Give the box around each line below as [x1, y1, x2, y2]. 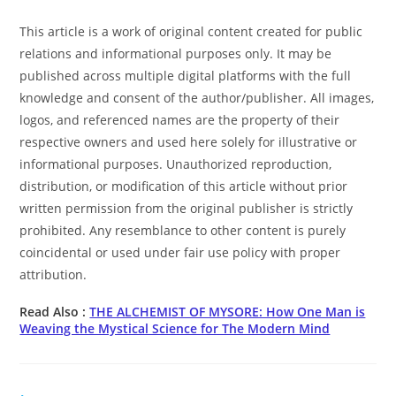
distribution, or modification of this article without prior [19, 177, 348, 194]
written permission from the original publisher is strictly [19, 199, 354, 217]
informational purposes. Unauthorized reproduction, [19, 155, 332, 172]
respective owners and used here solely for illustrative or [19, 133, 358, 150]
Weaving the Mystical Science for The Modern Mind [19, 319, 331, 337]
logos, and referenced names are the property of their [19, 110, 340, 128]
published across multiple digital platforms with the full [19, 66, 352, 84]
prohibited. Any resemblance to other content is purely [19, 221, 346, 239]
